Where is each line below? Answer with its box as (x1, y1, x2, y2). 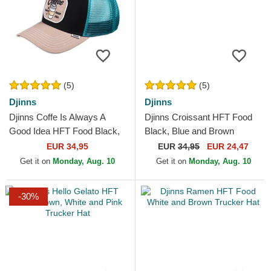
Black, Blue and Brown (145, 126, 234, 137)
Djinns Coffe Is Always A (9, 112, 105, 123)
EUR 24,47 (204, 142, 249, 152)
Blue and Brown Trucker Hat (9, 140, 120, 151)
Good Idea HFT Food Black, (9, 126, 120, 137)
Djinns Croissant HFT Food (145, 112, 252, 123)
